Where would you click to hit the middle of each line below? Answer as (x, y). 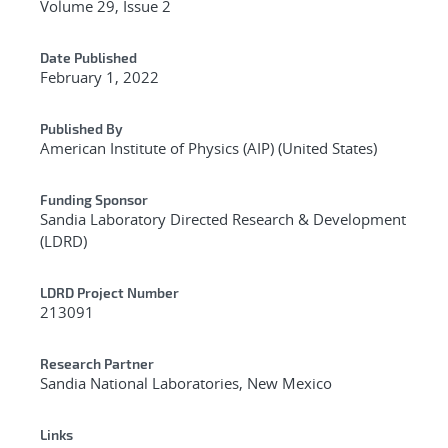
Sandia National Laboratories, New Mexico (186, 382)
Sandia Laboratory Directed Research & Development (223, 218)
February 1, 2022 (99, 76)
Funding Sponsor (94, 199)
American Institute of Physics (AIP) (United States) (208, 147)
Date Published (88, 57)
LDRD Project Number (109, 292)
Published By (81, 128)
